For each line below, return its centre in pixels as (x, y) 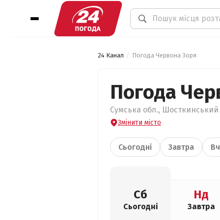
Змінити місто (139, 123)
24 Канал (111, 55)
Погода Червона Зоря (164, 55)
